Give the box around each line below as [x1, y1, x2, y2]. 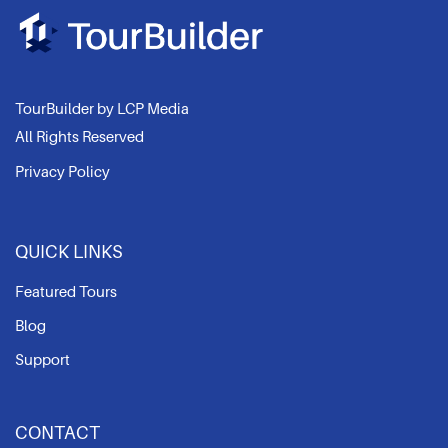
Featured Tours [15, 284, 117, 301]
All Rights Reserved [15, 129, 144, 146]
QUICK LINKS [15, 242, 123, 263]
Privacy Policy [15, 164, 110, 181]
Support [15, 352, 70, 369]
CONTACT [15, 423, 100, 444]
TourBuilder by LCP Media [15, 101, 189, 118]
